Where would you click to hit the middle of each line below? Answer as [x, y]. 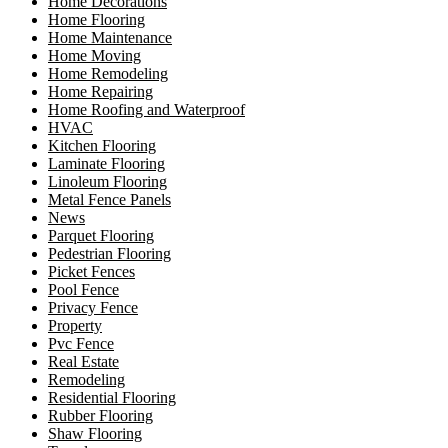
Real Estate [83, 362]
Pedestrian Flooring [109, 254]
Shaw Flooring [95, 434]
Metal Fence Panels [109, 200]
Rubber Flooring [100, 416]
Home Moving [94, 56]
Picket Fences [91, 272]
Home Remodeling [108, 74]
